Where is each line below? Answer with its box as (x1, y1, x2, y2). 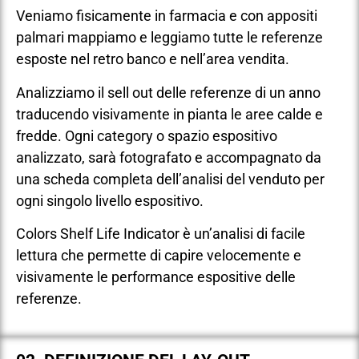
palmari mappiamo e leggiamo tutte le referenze (16, 29, 323, 46)
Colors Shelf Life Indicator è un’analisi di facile (16, 224, 305, 242)
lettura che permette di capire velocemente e (16, 246, 301, 264)
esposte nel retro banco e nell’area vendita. (16, 50, 289, 68)
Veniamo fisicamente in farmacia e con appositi (16, 7, 317, 25)
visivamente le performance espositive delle (16, 268, 296, 285)
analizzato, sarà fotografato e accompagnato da (16, 148, 321, 166)
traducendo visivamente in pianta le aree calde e (16, 105, 323, 123)
